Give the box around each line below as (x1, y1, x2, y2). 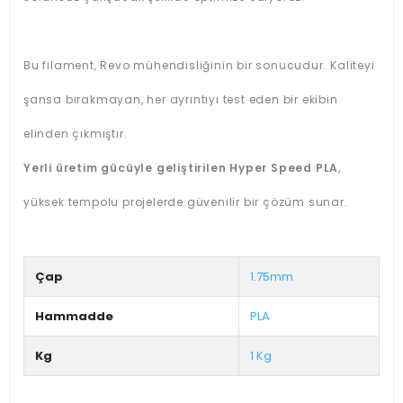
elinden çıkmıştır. (23, 126, 128, 141)
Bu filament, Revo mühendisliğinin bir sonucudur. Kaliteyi (23, 58, 375, 73)
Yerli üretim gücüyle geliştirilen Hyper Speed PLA (23, 160, 339, 175)
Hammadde (35, 308, 113, 325)
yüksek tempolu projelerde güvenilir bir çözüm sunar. (23, 194, 348, 210)
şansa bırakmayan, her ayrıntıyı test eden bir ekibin (23, 92, 338, 107)
